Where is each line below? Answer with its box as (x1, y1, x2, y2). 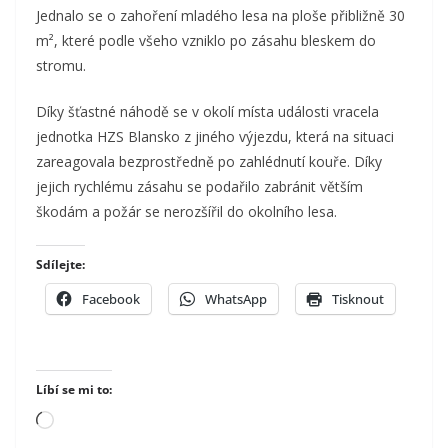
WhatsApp (205, 289, 267, 308)
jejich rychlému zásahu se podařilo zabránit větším (36, 176, 363, 196)
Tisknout (332, 289, 384, 308)
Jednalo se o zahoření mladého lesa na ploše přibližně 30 (36, 5, 405, 25)
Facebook (82, 289, 140, 308)
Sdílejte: (36, 255, 85, 273)
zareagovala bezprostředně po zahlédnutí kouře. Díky (36, 151, 382, 171)
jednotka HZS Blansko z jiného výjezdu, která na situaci (36, 126, 394, 146)
